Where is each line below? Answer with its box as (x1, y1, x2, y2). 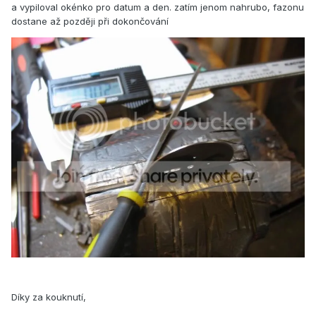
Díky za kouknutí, (11, 291, 86, 303)
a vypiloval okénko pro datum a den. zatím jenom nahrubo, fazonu (11, 1, 304, 13)
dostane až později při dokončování (11, 16, 169, 28)
